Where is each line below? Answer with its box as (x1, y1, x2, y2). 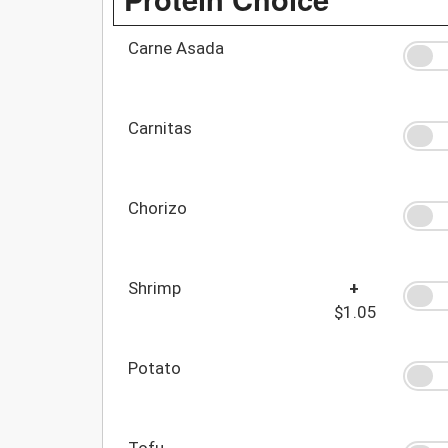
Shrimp (128, 277, 181, 298)
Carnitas (128, 117, 192, 138)
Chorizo (128, 197, 187, 218)
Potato (128, 357, 181, 378)
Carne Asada (128, 37, 224, 58)
